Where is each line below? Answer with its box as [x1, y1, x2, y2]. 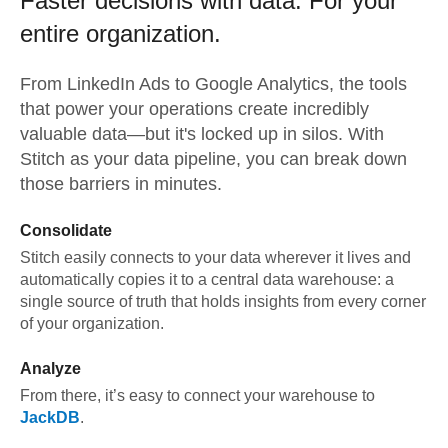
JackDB [20, 409, 80, 426]
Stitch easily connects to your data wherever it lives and [20, 249, 411, 266]
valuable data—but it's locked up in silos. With [20, 124, 384, 144]
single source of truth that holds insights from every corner [20, 293, 426, 310]
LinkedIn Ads [67, 74, 170, 94]
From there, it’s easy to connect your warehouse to [20, 387, 375, 404]
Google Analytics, [195, 74, 334, 94]
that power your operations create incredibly [20, 99, 369, 119]
